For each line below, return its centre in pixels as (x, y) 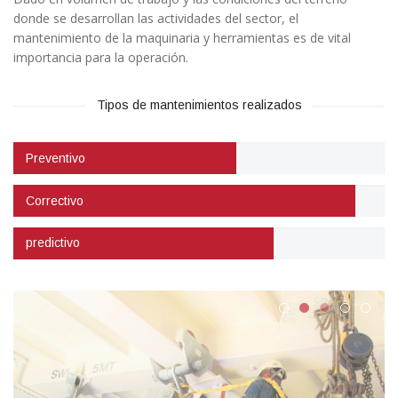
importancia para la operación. (101, 58)
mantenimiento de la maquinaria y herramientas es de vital (182, 38)
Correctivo (55, 200)
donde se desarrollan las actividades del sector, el (156, 19)
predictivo (53, 243)
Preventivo (56, 158)
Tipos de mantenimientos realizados (199, 105)
